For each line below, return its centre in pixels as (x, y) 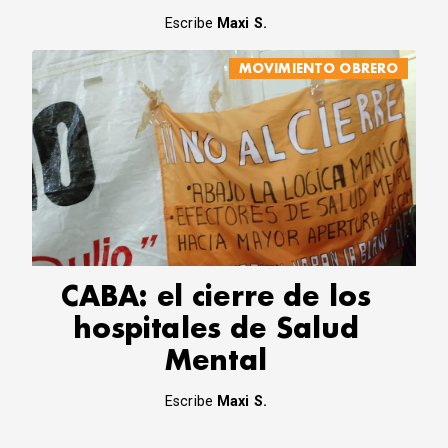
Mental (216, 362)
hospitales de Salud (216, 330)
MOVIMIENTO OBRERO (318, 68)
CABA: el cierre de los (216, 298)
